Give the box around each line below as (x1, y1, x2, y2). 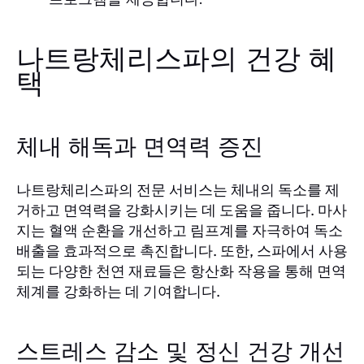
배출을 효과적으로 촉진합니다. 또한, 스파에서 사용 (16, 240, 348, 260)
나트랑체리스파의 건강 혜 (16, 45, 336, 74)
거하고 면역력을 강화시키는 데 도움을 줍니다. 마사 (16, 200, 347, 219)
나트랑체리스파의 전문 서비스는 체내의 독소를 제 (16, 180, 340, 199)
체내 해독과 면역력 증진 (16, 136, 263, 159)
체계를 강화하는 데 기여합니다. (16, 281, 220, 301)
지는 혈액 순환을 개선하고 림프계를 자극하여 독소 (16, 220, 343, 240)
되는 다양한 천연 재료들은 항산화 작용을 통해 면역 (16, 261, 346, 280)
